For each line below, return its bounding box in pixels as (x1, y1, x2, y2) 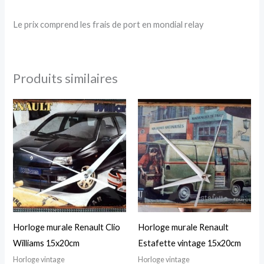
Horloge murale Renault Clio (13, 222, 121, 232)
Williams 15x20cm (13, 237, 80, 248)
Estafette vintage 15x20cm (138, 237, 241, 248)
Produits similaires (13, 70, 118, 87)
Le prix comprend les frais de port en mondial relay (13, 19, 204, 29)
